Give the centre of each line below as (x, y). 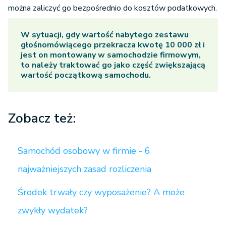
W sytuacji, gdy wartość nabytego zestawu (105, 35)
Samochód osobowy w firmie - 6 (84, 151)
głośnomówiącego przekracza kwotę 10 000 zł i (113, 45)
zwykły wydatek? (53, 210)
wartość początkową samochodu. (86, 75)
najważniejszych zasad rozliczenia (84, 169)
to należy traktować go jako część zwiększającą (113, 65)
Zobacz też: (42, 118)
